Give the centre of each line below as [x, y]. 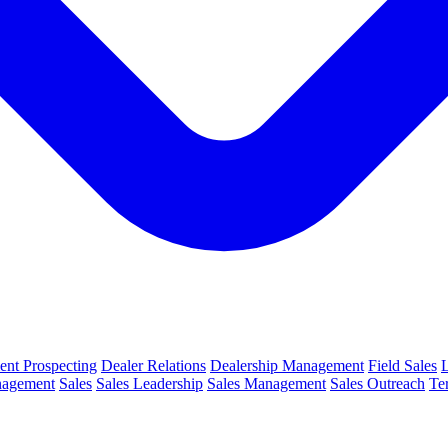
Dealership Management [287, 365]
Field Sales [402, 365]
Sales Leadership [149, 383]
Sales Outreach [377, 383]
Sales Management [266, 383]
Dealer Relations [153, 365]
